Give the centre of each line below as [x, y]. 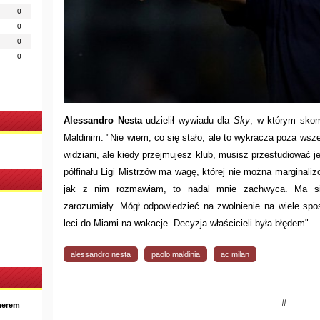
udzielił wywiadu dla [188, 120]
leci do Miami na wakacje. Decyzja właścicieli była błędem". [187, 223]
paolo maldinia [176, 254]
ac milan [235, 254]
